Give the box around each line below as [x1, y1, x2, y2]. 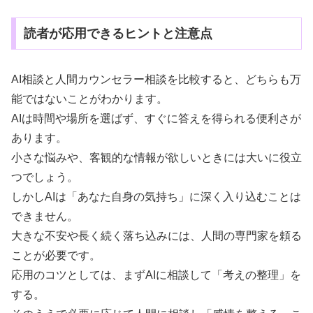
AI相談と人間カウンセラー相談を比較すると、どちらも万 [11, 73, 301, 85]
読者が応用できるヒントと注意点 [23, 26, 212, 41]
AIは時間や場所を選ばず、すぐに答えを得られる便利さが [11, 112, 301, 124]
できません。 [11, 210, 78, 222]
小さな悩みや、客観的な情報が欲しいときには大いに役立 [11, 151, 302, 163]
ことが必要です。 [11, 249, 101, 261]
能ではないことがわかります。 [11, 92, 168, 105]
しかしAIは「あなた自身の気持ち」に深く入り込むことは [11, 190, 301, 203]
